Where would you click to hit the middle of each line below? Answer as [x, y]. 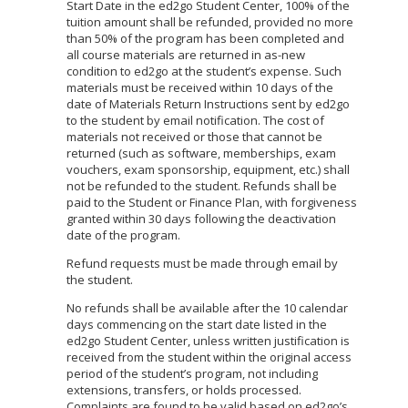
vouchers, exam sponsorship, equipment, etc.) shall [208, 169]
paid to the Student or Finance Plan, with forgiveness [212, 202]
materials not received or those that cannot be [194, 137]
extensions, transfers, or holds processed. [184, 390]
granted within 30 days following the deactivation [201, 219]
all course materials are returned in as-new [186, 55]
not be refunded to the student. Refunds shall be [202, 186]
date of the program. [123, 235]
